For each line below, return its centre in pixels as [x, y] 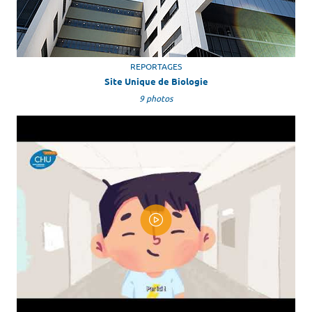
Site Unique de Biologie [156, 81]
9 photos [156, 98]
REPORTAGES [156, 66]
